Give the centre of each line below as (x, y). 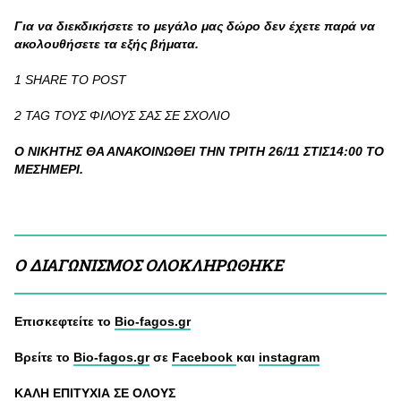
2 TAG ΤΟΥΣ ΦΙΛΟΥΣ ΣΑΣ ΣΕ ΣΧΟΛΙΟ (122, 116)
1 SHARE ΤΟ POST (70, 80)
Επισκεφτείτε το (64, 322)
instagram (289, 358)
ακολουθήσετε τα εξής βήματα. (108, 44)
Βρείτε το (44, 358)
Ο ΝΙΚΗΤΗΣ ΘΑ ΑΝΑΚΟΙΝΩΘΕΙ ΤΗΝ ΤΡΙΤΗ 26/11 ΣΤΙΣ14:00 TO (199, 152)
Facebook (204, 358)
